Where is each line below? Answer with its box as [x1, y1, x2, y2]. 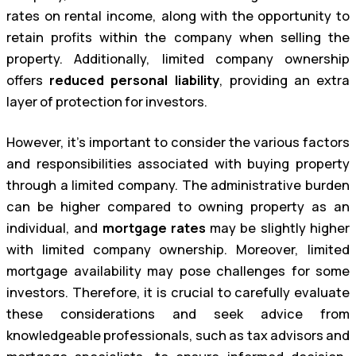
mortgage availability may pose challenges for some [6, 262, 350, 281]
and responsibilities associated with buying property [6, 155, 350, 173]
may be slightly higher [205, 219, 350, 238]
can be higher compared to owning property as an [6, 198, 350, 216]
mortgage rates [102, 219, 206, 238]
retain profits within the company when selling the [6, 28, 350, 46]
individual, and [6, 219, 103, 238]
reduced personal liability [49, 71, 219, 89]
